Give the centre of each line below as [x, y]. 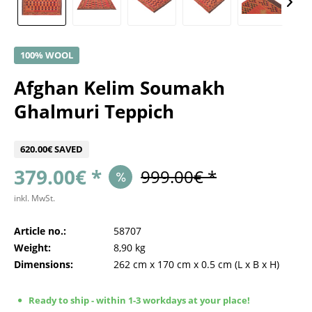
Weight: [32, 248]
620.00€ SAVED [52, 149]
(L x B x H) [256, 264]
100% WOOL [47, 55]
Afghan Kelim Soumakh [119, 88]
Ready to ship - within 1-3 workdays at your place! [138, 300]
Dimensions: [44, 264]
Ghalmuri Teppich [94, 111]
